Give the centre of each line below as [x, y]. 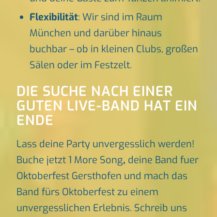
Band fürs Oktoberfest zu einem [87, 192]
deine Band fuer [162, 160]
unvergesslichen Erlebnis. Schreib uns [101, 208]
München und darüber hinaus [95, 33]
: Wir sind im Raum [120, 17]
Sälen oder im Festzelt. [80, 65]
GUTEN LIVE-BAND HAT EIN [107, 106]
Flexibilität [54, 17]
